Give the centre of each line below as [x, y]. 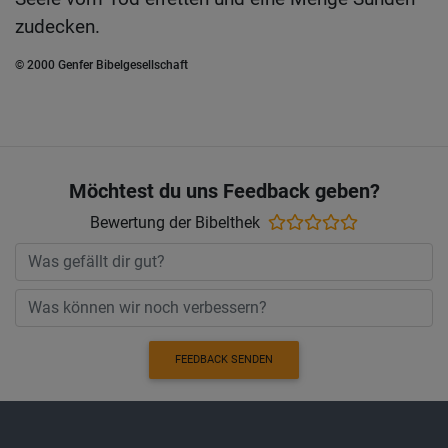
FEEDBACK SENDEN [224, 360]
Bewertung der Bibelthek [175, 222]
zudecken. [57, 27]
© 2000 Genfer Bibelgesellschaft [101, 65]
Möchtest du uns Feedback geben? [224, 190]
